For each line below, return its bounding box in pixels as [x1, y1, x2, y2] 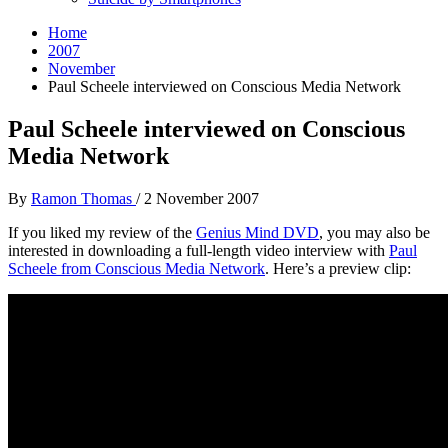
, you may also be [319, 223, 430, 241]
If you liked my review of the [8, 223, 196, 241]
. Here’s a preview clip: [265, 259, 411, 277]
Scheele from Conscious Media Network [8, 259, 265, 277]
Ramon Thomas [31, 189, 136, 207]
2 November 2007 [144, 189, 259, 207]
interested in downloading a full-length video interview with [8, 241, 389, 259]
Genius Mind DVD [196, 223, 319, 241]
